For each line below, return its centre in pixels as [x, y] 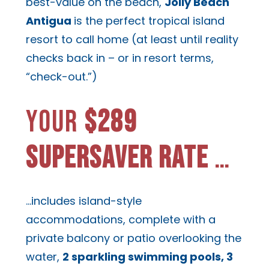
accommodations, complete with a [120, 220]
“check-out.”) [61, 76]
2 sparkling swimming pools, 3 [147, 257]
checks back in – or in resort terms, [119, 58]
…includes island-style [83, 201]
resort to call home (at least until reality [132, 39]
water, [44, 257]
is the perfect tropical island [149, 20]
